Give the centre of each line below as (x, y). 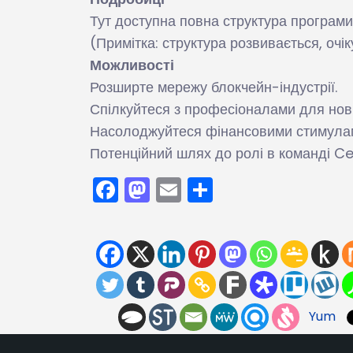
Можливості (132, 65)
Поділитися (279, 189)
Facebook (178, 189)
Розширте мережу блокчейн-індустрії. (214, 87)
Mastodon (212, 189)
